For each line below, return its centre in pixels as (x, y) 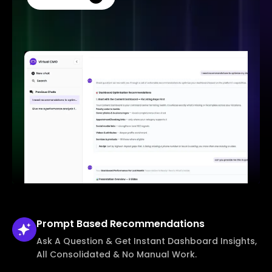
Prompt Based (73, 223)
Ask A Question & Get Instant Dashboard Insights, (147, 241)
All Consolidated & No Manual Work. (117, 254)
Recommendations (157, 223)
